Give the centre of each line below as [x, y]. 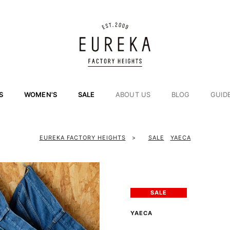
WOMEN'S [41, 94]
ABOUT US [133, 94]
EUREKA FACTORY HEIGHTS [82, 138]
